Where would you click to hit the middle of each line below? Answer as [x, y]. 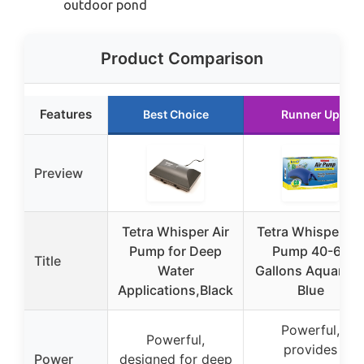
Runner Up [310, 114]
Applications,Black [175, 290]
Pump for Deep [175, 251]
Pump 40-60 [310, 251]
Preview [58, 173]
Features [66, 114]
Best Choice [175, 114]
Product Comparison [182, 58]
